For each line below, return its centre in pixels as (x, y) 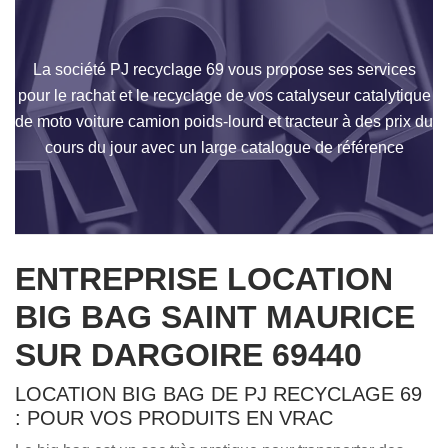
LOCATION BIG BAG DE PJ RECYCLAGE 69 (218, 394)
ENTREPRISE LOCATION (204, 279)
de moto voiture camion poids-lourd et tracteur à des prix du (224, 121)
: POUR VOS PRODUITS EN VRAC (174, 418)
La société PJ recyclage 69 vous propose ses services (224, 69)
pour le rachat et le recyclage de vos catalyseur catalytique (224, 95)
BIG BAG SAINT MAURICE (215, 317)
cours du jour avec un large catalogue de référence (224, 147)
